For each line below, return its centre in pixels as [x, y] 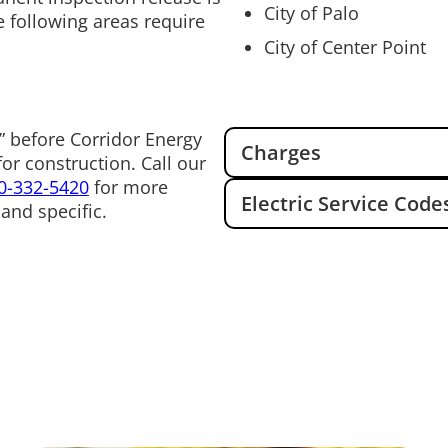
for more [128, 186]
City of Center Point [345, 46]
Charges [281, 152]
